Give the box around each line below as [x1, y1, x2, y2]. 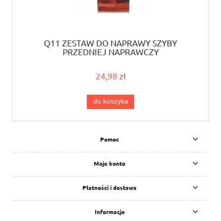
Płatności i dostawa [82, 184, 137, 192]
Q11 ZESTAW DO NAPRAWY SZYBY [44, 37, 177, 48]
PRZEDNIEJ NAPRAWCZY [62, 46, 159, 57]
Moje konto [94, 159, 125, 168]
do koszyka [93, 98, 128, 106]
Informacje [94, 208, 125, 216]
